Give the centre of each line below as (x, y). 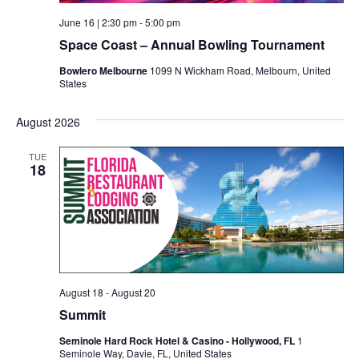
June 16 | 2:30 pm (98, 22)
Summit (82, 314)
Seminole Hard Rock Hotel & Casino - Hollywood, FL (178, 340)
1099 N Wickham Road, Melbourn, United (240, 71)
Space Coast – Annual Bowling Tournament (192, 45)
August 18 (81, 292)
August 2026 (48, 122)
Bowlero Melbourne (104, 71)
